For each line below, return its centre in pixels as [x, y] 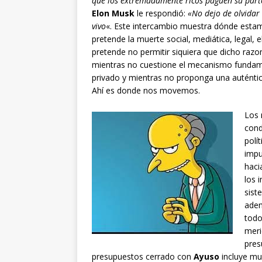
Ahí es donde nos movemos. [146, 91]
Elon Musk [113, 13]
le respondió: [160, 13]
